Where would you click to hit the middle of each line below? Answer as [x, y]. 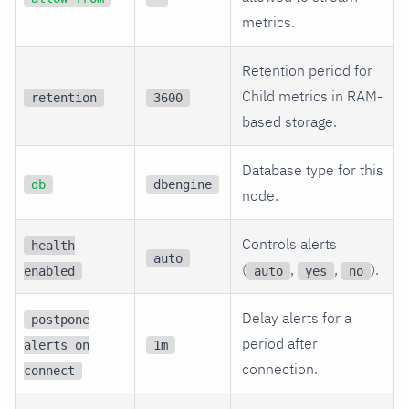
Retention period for [307, 70]
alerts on [57, 345]
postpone [61, 319]
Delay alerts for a [297, 317]
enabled [50, 271]
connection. [280, 368]
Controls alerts [289, 243]
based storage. [289, 121]
